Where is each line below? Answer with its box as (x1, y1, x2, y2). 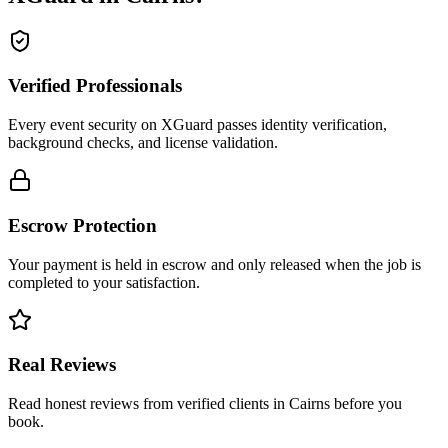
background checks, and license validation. (8, 134, 278, 152)
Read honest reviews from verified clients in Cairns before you (8, 394, 402, 412)
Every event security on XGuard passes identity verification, (8, 116, 387, 134)
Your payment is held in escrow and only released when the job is (8, 255, 421, 273)
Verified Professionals (8, 75, 182, 97)
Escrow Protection (8, 214, 157, 236)
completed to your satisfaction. (8, 273, 200, 291)
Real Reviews (8, 354, 116, 376)
